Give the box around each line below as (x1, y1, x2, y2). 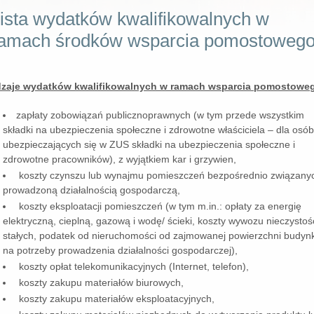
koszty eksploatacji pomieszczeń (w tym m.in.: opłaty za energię (16, 200, 302, 212)
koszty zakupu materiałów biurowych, (16, 277, 184, 289)
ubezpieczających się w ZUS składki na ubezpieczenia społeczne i (3, 139, 296, 151)
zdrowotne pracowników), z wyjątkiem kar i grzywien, (3, 153, 237, 165)
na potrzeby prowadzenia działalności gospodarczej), (3, 245, 238, 257)
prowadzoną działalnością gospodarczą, (3, 184, 181, 196)
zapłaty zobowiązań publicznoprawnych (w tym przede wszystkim (16, 109, 305, 121)
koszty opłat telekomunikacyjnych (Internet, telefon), (16, 261, 250, 273)
